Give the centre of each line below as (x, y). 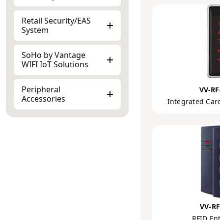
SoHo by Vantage (54, 55)
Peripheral (41, 89)
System (35, 30)
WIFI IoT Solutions (55, 64)
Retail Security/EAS (56, 21)
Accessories (43, 99)
